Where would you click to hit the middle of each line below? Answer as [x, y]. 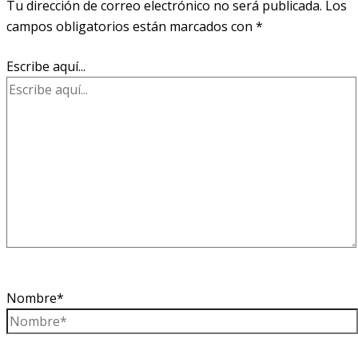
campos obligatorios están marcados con [131, 27]
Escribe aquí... [46, 67]
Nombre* [35, 298]
